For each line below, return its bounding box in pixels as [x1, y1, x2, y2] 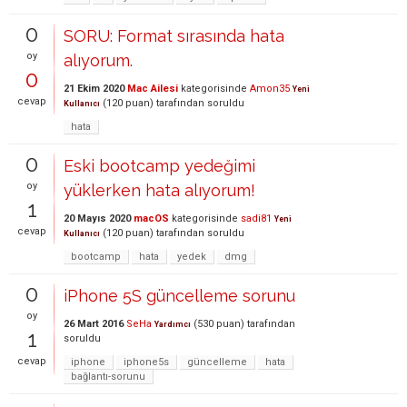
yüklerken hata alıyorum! [64, 181, 255, 200]
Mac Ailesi [127, 83, 178, 94]
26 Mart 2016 [64, 318, 124, 330]
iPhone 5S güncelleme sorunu [64, 286, 295, 305]
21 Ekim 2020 [64, 83, 124, 94]
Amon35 [250, 83, 290, 94]
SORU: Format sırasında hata [64, 26, 284, 45]
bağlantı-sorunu [71, 371, 145, 382]
